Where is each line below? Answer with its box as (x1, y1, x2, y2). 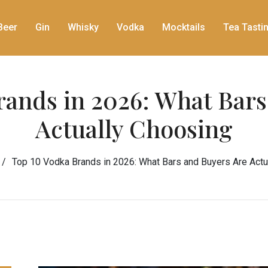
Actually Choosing (35, 112, 233, 144)
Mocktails (162, 22, 205, 33)
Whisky (68, 22, 99, 33)
